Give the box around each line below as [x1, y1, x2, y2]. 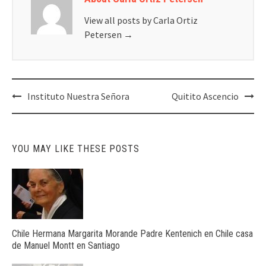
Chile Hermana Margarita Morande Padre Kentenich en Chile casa [12, 228, 253, 239]
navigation [11, 103, 70, 120]
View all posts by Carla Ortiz [84, 14, 198, 26]
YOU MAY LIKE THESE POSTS [12, 143, 140, 154]
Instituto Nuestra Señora [27, 90, 129, 102]
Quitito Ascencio [172, 90, 239, 102]
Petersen [84, 28, 123, 40]
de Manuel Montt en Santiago [12, 240, 120, 251]
